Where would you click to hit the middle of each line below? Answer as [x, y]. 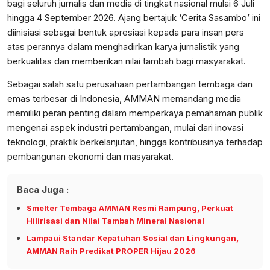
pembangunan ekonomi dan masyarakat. [90, 157]
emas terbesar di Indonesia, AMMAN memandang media [124, 99]
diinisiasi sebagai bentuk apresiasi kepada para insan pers [126, 33]
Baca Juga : [43, 190]
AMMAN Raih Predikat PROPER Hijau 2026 [111, 251]
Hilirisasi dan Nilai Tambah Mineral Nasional [115, 221]
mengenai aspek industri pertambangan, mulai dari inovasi [125, 128]
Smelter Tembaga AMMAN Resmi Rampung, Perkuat [130, 208]
